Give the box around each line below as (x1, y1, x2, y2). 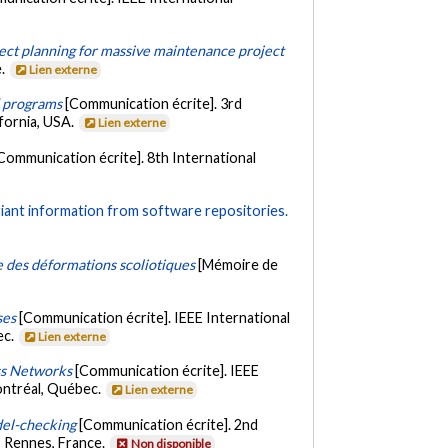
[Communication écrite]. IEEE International (19, 309, 291, 326)
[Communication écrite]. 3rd (65, 95, 243, 113)
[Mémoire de (198, 255, 279, 273)
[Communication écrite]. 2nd (79, 415, 259, 433)
